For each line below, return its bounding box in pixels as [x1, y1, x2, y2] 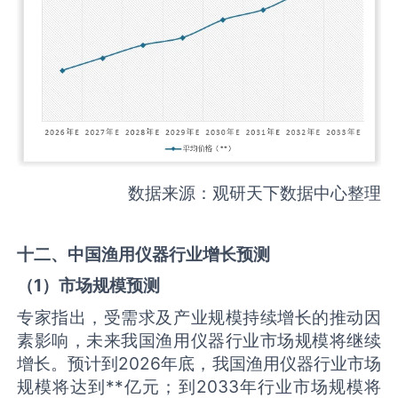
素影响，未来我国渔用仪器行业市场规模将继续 [17, 329, 381, 351]
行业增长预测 [169, 243, 271, 265]
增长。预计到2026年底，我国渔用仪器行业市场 [17, 352, 381, 374]
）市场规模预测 [42, 275, 161, 297]
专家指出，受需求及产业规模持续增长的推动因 [17, 306, 381, 328]
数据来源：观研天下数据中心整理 [127, 181, 381, 203]
